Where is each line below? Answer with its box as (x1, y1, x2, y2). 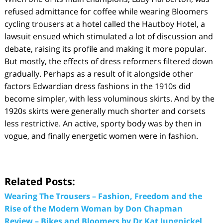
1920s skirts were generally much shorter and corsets (4, 105, 206, 116)
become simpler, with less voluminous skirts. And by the (4, 93, 215, 104)
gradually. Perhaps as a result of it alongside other (4, 68, 193, 79)
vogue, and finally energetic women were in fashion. (4, 130, 198, 141)
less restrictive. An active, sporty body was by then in (4, 117, 202, 129)
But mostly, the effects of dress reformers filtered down (4, 55, 213, 67)
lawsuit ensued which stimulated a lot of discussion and (4, 30, 213, 42)
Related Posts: (4, 174, 75, 188)
